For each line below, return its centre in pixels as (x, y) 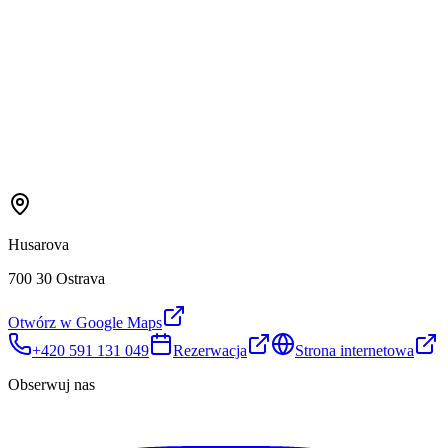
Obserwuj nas (51, 385)
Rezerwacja (210, 351)
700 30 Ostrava (56, 279)
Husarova (38, 245)
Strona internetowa (354, 351)
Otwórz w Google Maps (85, 323)
